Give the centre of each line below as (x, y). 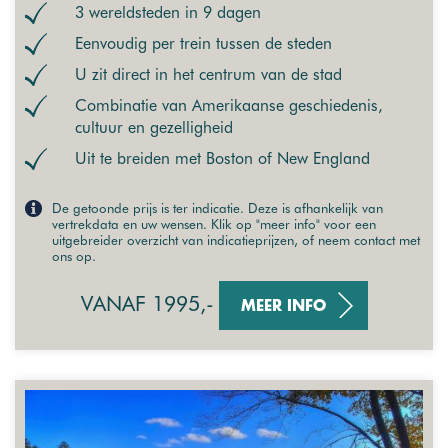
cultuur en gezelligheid (154, 127)
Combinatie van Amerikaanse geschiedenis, (229, 105)
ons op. (74, 255)
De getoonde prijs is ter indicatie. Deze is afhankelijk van (217, 207)
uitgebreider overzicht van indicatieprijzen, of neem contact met (236, 239)
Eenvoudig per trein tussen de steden (203, 43)
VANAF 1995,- (147, 303)
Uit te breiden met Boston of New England (222, 158)
